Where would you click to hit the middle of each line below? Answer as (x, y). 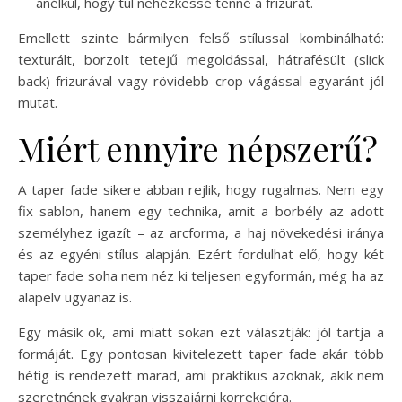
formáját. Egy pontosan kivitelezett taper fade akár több (201, 353)
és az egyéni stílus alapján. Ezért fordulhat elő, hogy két (201, 253)
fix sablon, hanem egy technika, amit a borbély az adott (201, 210)
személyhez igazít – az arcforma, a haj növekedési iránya (201, 232)
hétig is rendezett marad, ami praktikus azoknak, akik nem (201, 375)
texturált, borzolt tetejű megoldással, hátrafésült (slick (201, 59)
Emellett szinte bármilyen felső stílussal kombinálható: (201, 37)
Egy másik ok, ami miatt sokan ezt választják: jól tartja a (201, 332)
